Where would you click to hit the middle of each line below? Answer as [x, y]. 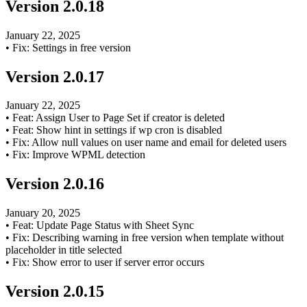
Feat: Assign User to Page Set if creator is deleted [119, 118]
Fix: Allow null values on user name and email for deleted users [149, 143]
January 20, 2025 [43, 213]
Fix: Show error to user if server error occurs [108, 262]
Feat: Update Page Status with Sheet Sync [103, 225]
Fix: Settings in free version [72, 47]
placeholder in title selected [64, 250]
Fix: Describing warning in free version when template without [148, 238]
